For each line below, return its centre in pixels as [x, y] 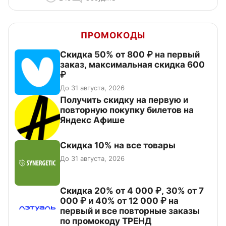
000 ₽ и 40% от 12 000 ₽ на [119, 201]
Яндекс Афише [92, 120]
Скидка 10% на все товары [118, 145]
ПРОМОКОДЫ [113, 35]
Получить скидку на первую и [124, 100]
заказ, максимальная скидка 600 [132, 64]
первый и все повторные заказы [130, 211]
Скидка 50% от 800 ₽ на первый [130, 54]
